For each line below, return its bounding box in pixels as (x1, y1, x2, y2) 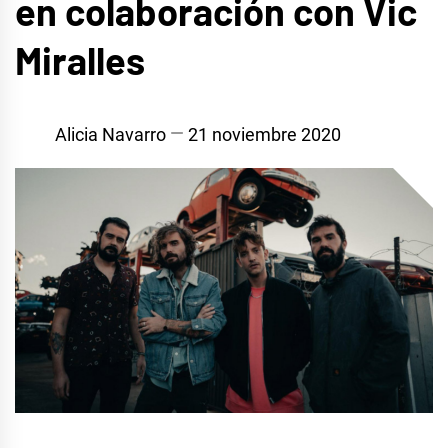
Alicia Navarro (55, 123, 166, 145)
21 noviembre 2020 (188, 123, 341, 145)
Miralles (15, 37, 145, 83)
